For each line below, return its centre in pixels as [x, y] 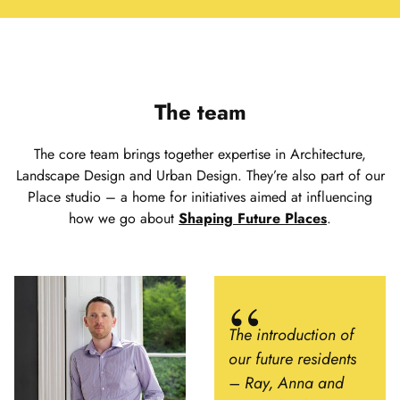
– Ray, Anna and [286, 383]
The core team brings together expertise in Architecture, [200, 154]
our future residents [292, 358]
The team [200, 112]
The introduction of [291, 334]
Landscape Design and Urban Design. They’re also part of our [200, 175]
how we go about [124, 218]
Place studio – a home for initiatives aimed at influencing [200, 196]
